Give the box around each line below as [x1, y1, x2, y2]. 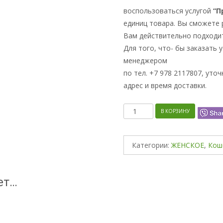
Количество [123, 105, 164, 114]
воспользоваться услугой [123, 6, 213, 15]
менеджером [123, 56, 167, 65]
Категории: [132, 140, 171, 150]
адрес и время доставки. [123, 81, 207, 90]
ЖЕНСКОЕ [171, 140, 204, 150]
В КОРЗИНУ [161, 108, 190, 114]
